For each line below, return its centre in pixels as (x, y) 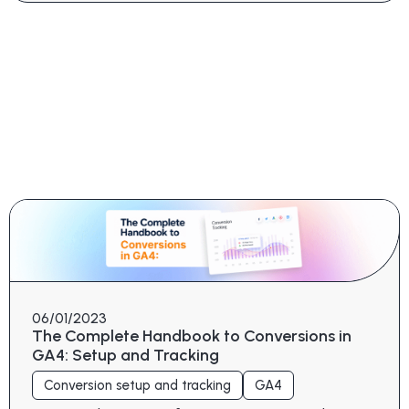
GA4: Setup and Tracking (126, 355)
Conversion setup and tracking (137, 385)
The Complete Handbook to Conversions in (192, 336)
